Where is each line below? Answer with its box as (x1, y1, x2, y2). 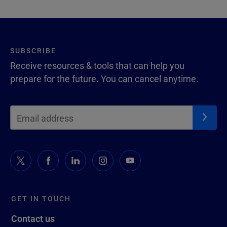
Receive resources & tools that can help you (10, 59, 184, 71)
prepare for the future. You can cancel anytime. (10, 72, 199, 85)
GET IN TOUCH (11, 193, 71, 203)
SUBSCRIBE (10, 45, 56, 55)
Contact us (11, 212, 55, 224)
